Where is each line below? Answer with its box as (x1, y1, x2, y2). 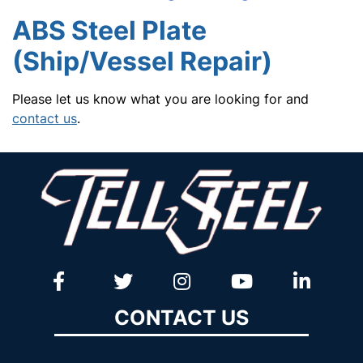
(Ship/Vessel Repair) (12, 45, 272, 77)
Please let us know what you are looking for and (12, 91, 309, 107)
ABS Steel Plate (12, 15, 207, 46)
